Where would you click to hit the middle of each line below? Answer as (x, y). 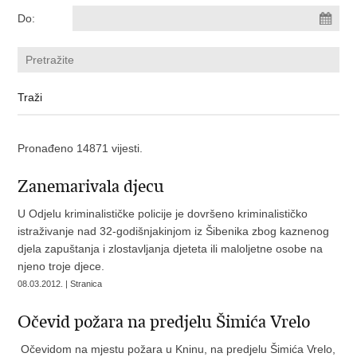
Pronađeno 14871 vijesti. (80, 148)
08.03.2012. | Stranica (60, 284)
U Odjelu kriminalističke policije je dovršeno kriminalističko (163, 214)
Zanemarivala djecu (91, 186)
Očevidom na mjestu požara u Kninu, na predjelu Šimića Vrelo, (177, 349)
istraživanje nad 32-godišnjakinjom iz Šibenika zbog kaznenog (174, 231)
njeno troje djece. (61, 266)
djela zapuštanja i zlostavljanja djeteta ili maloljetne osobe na (171, 249)
